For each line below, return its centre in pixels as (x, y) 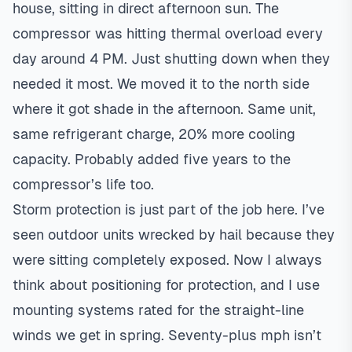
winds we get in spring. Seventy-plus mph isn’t (167, 335)
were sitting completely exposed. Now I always (167, 260)
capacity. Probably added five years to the (152, 159)
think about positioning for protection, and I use (166, 285)
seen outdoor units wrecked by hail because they (174, 235)
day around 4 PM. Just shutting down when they (171, 59)
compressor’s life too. (83, 184)
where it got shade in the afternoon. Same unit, (164, 109)
